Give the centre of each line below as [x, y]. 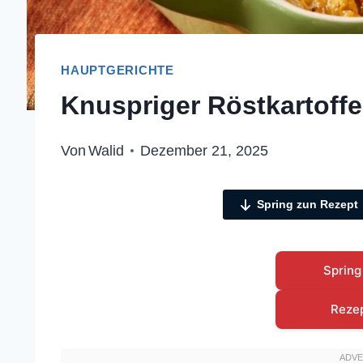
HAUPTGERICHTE [118, 70]
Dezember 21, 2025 [205, 151]
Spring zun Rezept [307, 205]
